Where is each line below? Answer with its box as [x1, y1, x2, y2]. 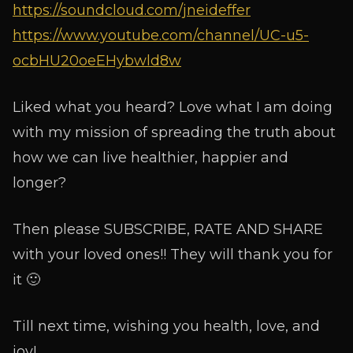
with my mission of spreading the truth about [13, 123, 336, 141]
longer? [13, 173, 66, 191]
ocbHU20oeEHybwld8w [13, 51, 181, 69]
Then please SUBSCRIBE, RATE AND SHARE [13, 220, 323, 238]
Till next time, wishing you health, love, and [13, 317, 320, 335]
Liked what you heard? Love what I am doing [13, 98, 333, 116]
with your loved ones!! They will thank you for [13, 245, 333, 263]
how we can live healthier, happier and [13, 148, 288, 166]
